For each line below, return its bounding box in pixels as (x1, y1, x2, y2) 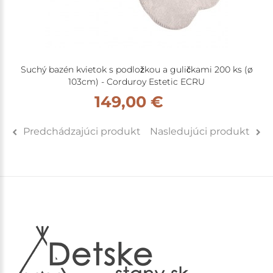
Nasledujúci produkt (150, 125, 250, 137)
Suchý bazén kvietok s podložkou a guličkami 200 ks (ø (20, 63, 253, 75)
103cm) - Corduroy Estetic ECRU (68, 76, 205, 87)
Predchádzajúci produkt (23, 125, 141, 137)
